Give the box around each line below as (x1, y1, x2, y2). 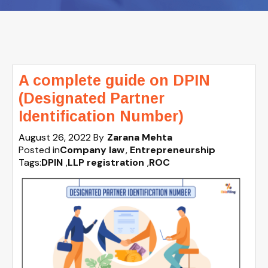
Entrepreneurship (130, 144, 215, 156)
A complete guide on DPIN (19, 72, 210, 89)
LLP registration (68, 156, 144, 169)
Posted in (19, 144, 60, 156)
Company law (60, 144, 124, 156)
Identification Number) (19, 108, 184, 124)
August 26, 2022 (19, 131, 93, 144)
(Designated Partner (19, 90, 165, 106)
